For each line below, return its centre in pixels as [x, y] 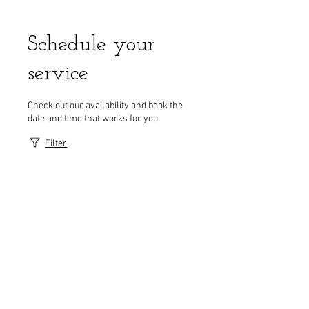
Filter [56, 144]
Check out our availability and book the [105, 106]
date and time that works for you [93, 119]
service [58, 74]
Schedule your [91, 45]
